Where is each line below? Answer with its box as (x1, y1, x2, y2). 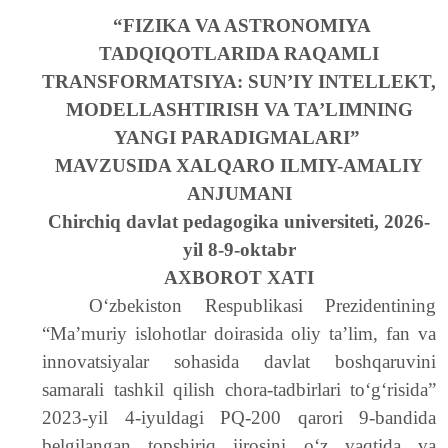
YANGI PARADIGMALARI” (113, 127, 365, 148)
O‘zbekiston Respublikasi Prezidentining (89, 295, 436, 316)
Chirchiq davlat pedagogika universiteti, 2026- (48, 211, 430, 232)
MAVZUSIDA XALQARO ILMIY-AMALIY (55, 155, 423, 176)
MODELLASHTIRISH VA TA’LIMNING (65, 99, 413, 120)
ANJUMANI (186, 183, 292, 204)
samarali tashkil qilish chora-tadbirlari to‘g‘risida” (42, 379, 436, 400)
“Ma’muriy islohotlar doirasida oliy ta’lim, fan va (42, 323, 436, 344)
